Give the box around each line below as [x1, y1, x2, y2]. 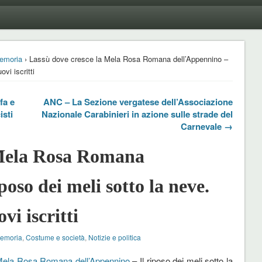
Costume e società [25, 232, 85, 242]
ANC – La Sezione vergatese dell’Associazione [43, 95, 233, 108]
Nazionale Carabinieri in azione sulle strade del [41, 107, 233, 120]
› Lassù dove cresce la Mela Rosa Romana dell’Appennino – [22, 53, 228, 64]
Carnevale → [180, 119, 233, 133]
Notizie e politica [88, 232, 141, 242]
